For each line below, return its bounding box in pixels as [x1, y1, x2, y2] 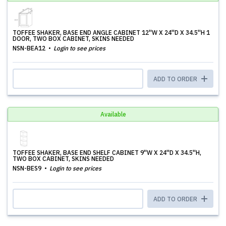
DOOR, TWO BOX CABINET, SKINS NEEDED [13, 35, 134, 42]
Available [100, 110, 126, 118]
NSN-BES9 [13, 164, 43, 172]
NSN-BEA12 [13, 44, 47, 52]
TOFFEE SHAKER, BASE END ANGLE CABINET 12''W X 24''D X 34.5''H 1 [13, 29, 210, 36]
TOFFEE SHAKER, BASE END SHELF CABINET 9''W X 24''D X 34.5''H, [13, 149, 201, 156]
